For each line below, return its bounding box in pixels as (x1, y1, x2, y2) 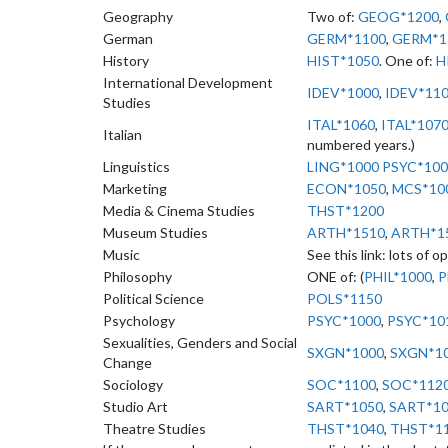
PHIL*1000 (364, 268, 432, 285)
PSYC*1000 (307, 312, 381, 329)
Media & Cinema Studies (103, 202, 255, 219)
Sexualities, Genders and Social (103, 334, 297, 351)
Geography (103, 8, 173, 25)
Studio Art (103, 398, 168, 415)
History (103, 52, 149, 69)
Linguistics (103, 158, 170, 175)
